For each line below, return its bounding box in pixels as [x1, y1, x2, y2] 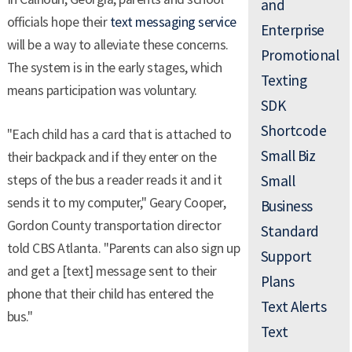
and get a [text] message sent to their [6, 262, 217, 280]
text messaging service [109, 13, 236, 31]
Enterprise [260, 20, 324, 40]
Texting [260, 71, 307, 90]
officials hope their [6, 13, 110, 31]
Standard [260, 222, 319, 241]
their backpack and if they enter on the [6, 148, 217, 166]
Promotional [260, 46, 339, 65]
